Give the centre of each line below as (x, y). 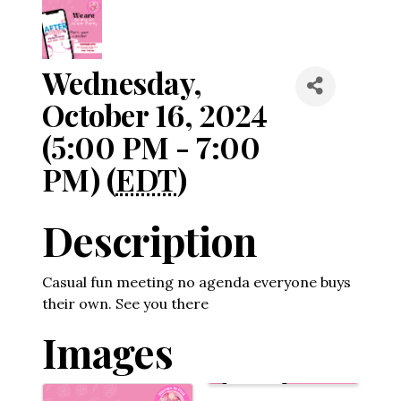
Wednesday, (122, 82)
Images (107, 352)
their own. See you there (125, 303)
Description (149, 240)
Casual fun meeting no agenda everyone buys (196, 282)
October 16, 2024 (155, 114)
